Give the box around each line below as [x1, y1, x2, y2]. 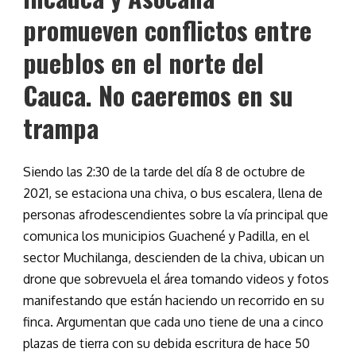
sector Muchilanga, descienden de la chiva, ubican [23, 250, 310, 266]
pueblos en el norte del [23, 44, 264, 82]
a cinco [280, 314, 323, 331]
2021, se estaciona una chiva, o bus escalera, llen [23, 185, 299, 202]
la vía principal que [222, 207, 328, 223]
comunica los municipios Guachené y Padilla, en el [23, 228, 309, 245]
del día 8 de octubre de [172, 164, 305, 180]
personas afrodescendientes [23, 207, 189, 223]
